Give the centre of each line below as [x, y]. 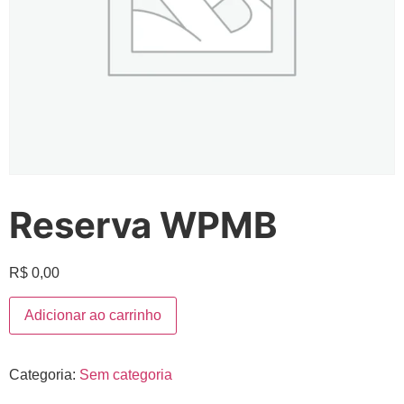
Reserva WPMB [143, 225]
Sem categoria [126, 375]
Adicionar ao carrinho [93, 316]
